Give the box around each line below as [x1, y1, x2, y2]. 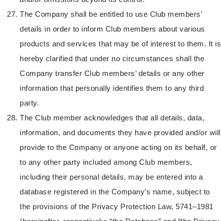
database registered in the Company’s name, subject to [20, 187, 210, 196]
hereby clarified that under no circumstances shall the [20, 54, 204, 63]
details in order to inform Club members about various [20, 24, 205, 33]
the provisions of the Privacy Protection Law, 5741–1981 [20, 202, 214, 211]
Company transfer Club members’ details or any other [20, 69, 205, 77]
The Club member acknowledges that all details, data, [20, 113, 204, 122]
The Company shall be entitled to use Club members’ [20, 9, 202, 18]
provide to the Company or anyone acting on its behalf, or [20, 143, 217, 151]
